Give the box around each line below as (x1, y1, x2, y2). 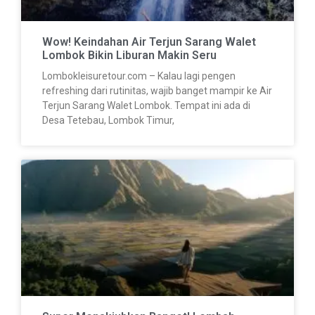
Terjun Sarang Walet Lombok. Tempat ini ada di (42, 100, 250, 112)
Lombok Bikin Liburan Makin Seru (42, 49, 217, 63)
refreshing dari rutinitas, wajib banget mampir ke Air (42, 85, 272, 97)
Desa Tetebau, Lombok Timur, (42, 115, 174, 127)
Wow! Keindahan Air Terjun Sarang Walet (42, 35, 256, 49)
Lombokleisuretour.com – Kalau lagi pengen (42, 70, 236, 82)
